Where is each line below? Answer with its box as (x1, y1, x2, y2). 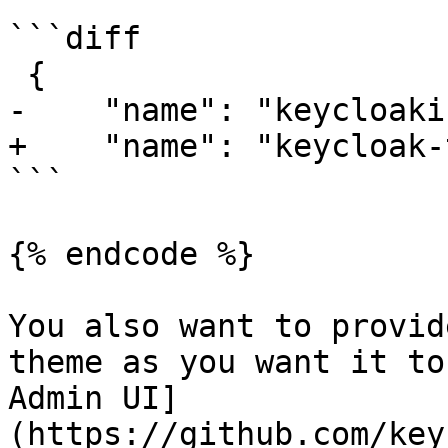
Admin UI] (8, 380, 179, 416)
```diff (8, 20, 141, 56)
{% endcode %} (8, 236, 255, 272)
